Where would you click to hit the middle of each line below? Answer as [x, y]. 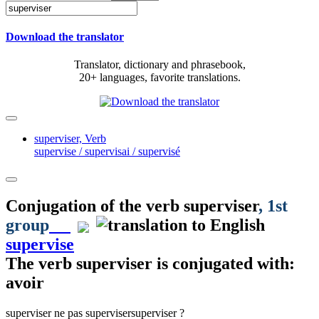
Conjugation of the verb [95, 206]
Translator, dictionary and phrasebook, [159, 65]
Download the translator [65, 37]
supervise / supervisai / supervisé [107, 152]
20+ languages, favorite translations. [159, 78]
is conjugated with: [224, 264]
